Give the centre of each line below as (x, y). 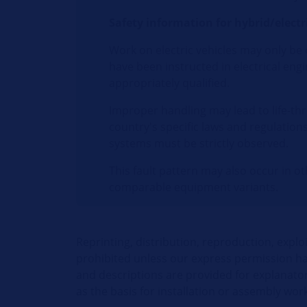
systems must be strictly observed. (199, 143)
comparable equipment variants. (194, 187)
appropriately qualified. (170, 83)
